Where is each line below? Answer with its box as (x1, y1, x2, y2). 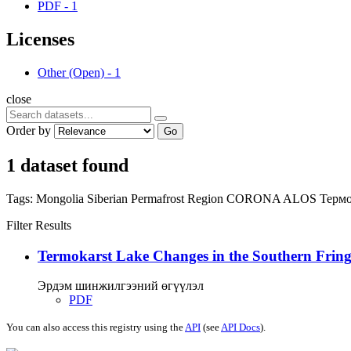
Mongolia (36, 191, 87, 205)
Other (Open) (38, 65, 104, 79)
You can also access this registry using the (6, 321, 185, 334)
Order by (6, 123, 51, 137)
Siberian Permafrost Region (87, 191, 226, 205)
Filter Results (6, 218, 71, 232)
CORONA (226, 191, 283, 205)
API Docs (221, 321, 260, 334)
